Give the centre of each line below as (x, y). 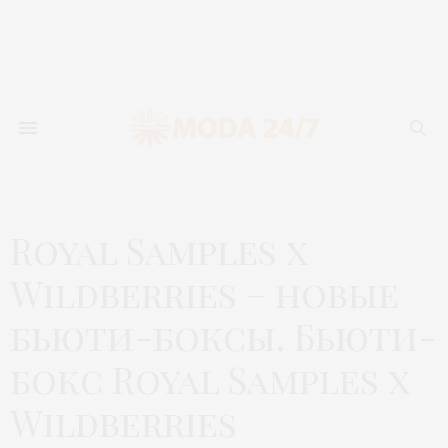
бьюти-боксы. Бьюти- (223, 336)
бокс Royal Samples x (209, 379)
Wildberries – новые (204, 293)
